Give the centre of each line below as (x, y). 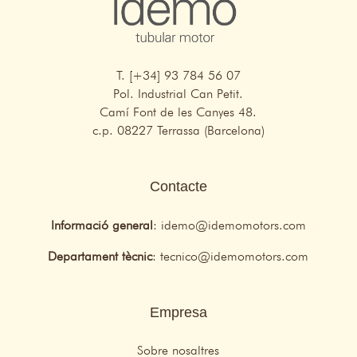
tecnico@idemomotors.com (235, 257)
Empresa (178, 313)
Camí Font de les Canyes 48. (178, 112)
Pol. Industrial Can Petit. (178, 94)
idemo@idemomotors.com (233, 226)
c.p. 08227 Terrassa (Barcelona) (178, 131)
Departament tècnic (100, 257)
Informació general (102, 226)
